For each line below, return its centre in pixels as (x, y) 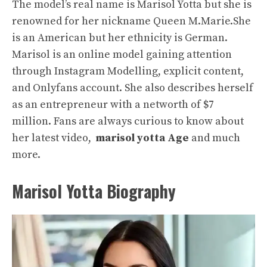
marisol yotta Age (144, 138)
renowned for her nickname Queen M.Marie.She (131, 21)
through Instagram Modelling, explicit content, (128, 71)
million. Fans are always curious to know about (128, 121)
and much (216, 138)
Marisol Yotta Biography (94, 191)
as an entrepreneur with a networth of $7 (113, 104)
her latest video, (53, 138)
